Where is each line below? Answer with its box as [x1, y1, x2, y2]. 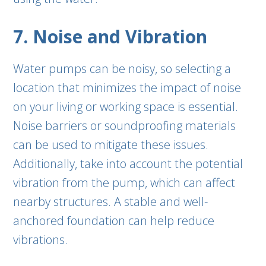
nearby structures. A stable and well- [13, 194, 208, 210]
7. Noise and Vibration [13, 24, 208, 49]
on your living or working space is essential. [13, 99, 239, 115]
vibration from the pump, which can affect [13, 175, 236, 191]
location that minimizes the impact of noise [13, 80, 242, 96]
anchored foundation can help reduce [13, 213, 215, 229]
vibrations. [13, 232, 68, 248]
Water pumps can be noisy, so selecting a [13, 61, 232, 77]
